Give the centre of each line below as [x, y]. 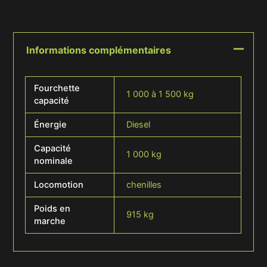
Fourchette [57, 88]
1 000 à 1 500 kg [160, 94]
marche [49, 221]
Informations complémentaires [99, 50]
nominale [53, 161]
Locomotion [58, 184]
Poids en [52, 208]
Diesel [138, 124]
